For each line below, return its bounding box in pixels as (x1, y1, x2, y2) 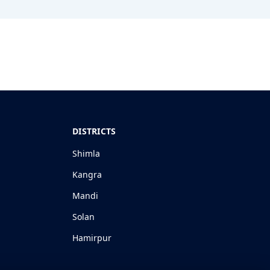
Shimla (72, 147, 100, 159)
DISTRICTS (72, 125, 116, 137)
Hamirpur (72, 231, 111, 243)
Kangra (72, 168, 102, 180)
